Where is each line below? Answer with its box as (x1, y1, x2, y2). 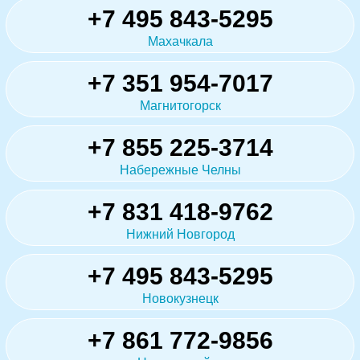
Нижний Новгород (125, 227, 235, 242)
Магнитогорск (139, 99, 221, 113)
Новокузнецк (141, 292, 219, 306)
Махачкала (147, 35, 213, 49)
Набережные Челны (119, 163, 241, 178)
